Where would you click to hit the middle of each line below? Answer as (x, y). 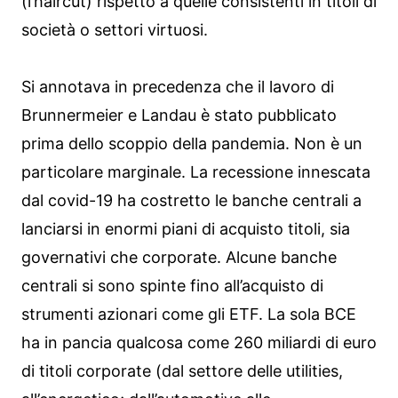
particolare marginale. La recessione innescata (196, 171)
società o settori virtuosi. (115, 29)
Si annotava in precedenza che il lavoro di (178, 86)
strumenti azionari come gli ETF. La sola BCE (189, 314)
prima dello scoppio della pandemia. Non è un (192, 143)
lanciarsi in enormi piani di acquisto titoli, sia (186, 228)
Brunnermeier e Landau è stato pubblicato (179, 115)
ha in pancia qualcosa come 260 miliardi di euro (199, 342)
